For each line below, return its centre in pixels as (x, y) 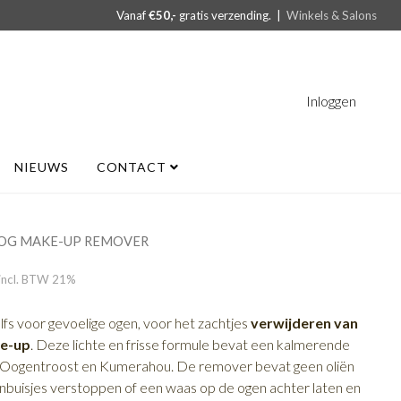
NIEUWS (41, 167)
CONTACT (133, 167)
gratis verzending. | (232, 15)
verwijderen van (305, 322)
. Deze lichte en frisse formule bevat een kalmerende (191, 344)
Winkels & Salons (332, 15)
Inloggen (331, 101)
